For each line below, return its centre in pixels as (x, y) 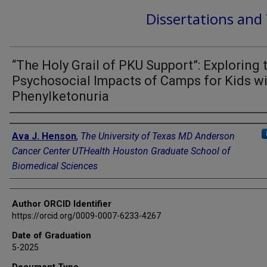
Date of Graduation (52, 235)
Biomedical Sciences (55, 166)
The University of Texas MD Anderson (158, 136)
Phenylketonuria (60, 96)
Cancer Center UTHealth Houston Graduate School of (121, 151)
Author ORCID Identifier (62, 204)
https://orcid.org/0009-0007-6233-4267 (86, 215)
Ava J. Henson (44, 136)
